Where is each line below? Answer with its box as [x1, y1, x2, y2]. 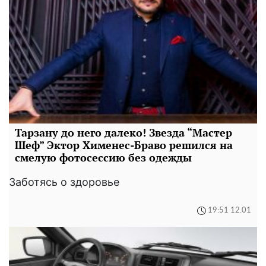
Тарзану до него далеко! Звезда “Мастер [15, 125, 232, 140]
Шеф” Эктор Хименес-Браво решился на [15, 137, 233, 152]
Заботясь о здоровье [9, 175, 119, 188]
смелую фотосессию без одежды [15, 150, 192, 164]
